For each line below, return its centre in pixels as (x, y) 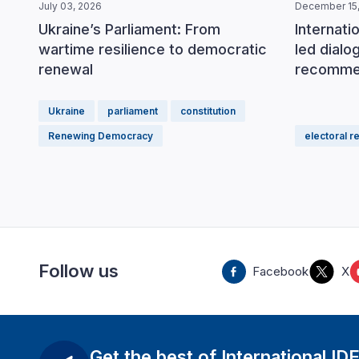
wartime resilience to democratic (153, 49)
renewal (66, 69)
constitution (208, 111)
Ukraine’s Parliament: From (129, 29)
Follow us (79, 271)
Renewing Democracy (101, 136)
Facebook (280, 271)
